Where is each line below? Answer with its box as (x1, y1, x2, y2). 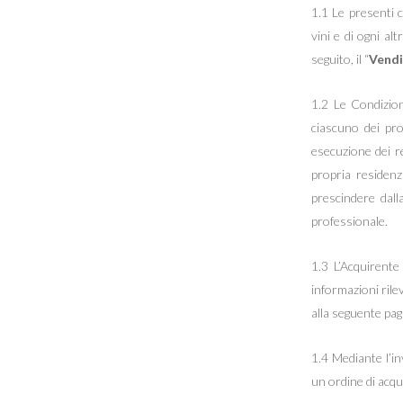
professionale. (310, 213, 388, 229)
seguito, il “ (310, 51, 369, 67)
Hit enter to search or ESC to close (159, 328, 319, 343)
